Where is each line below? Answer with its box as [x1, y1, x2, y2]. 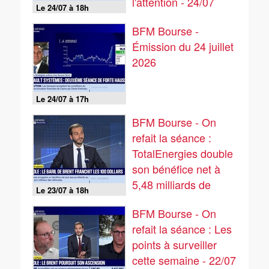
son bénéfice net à [132, 161, 220, 177]
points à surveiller [132, 237, 217, 252]
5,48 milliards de [132, 177, 211, 192]
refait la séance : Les [132, 221, 232, 237]
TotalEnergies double [132, 145, 233, 161]
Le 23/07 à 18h [36, 184, 89, 196]
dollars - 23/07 [132, 192, 201, 208]
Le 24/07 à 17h [36, 93, 89, 104]
